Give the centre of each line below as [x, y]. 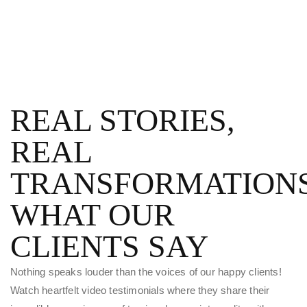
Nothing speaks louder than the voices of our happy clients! [146, 271]
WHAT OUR [93, 214]
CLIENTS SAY [109, 246]
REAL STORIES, [123, 120]
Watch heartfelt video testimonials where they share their [140, 290]
